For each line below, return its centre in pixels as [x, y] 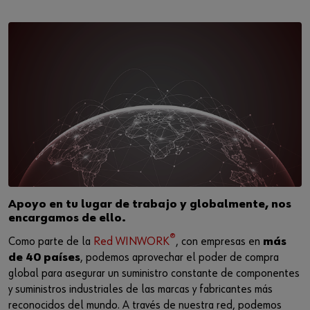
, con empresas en [219, 242]
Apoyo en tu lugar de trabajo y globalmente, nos [150, 205]
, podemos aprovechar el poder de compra [180, 258]
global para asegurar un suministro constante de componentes [154, 274]
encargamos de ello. [67, 219]
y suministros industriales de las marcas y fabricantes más [140, 290]
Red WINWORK [131, 242]
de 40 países [44, 258]
